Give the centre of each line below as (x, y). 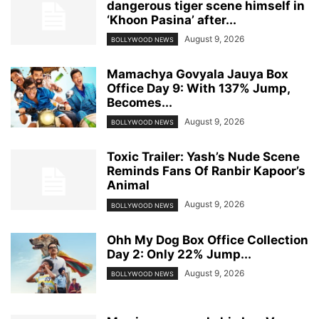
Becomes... (140, 103)
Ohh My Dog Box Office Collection (208, 240)
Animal (128, 185)
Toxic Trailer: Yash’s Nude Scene (203, 157)
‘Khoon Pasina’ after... (172, 20)
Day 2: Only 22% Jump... (179, 254)
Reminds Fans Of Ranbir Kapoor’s (206, 171)
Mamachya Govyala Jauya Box (198, 74)
